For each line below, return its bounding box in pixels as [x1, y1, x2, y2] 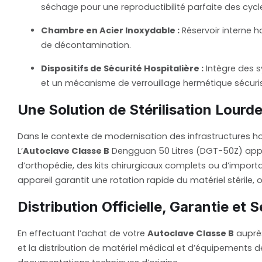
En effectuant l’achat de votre [18, 227, 147, 240]
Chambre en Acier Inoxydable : [41, 25, 180, 37]
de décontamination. [41, 39, 131, 51]
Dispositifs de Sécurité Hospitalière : [41, 63, 204, 75]
